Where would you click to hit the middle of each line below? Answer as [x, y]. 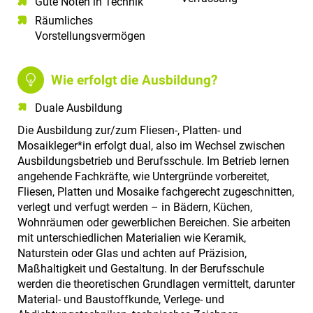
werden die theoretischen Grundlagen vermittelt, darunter [156, 284]
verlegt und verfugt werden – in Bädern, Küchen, [135, 207]
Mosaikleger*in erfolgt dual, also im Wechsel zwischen [151, 145]
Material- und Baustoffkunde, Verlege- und [121, 299]
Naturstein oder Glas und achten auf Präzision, [132, 253]
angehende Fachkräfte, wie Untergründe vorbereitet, [143, 176]
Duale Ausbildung [79, 108]
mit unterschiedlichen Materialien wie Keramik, [132, 238]
